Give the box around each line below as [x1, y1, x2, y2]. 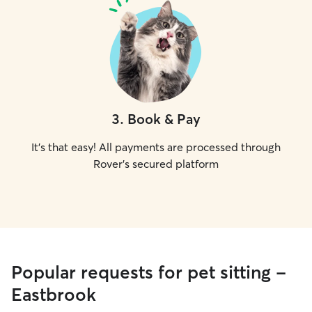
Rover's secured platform [93, 157, 219, 171]
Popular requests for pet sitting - [11, 261, 286, 283]
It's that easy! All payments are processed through [31, 140, 281, 154]
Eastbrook [11, 283, 96, 306]
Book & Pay [127, 110, 201, 127]
